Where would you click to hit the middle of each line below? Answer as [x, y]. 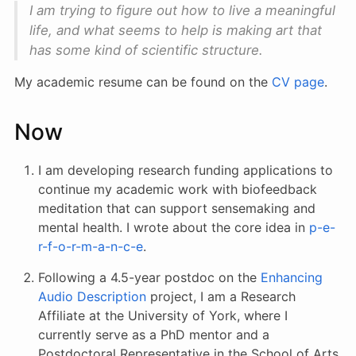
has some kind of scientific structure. [146, 50]
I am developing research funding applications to [186, 170]
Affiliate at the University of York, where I [163, 315]
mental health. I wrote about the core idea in [174, 227]
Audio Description [92, 296]
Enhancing [292, 277]
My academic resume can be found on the [143, 82]
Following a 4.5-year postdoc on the [149, 277]
